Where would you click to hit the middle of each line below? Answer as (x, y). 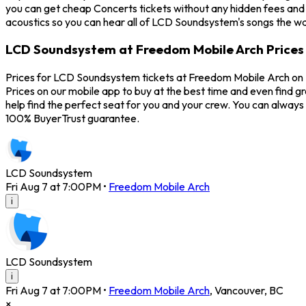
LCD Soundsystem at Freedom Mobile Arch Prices (155, 50)
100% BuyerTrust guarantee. (72, 119)
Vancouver (239, 291)
